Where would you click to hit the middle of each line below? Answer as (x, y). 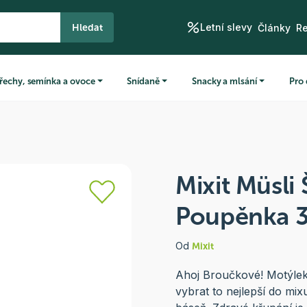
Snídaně (144, 81)
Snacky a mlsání (224, 81)
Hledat (87, 27)
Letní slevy (226, 27)
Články (274, 27)
